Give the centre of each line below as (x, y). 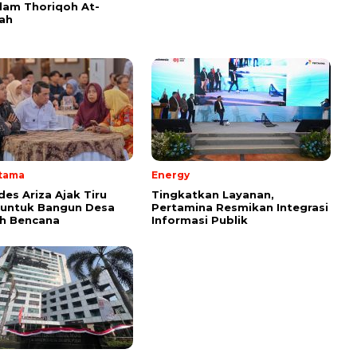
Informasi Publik (200, 220)
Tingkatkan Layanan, (213, 194)
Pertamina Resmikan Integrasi (240, 207)
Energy (171, 175)
